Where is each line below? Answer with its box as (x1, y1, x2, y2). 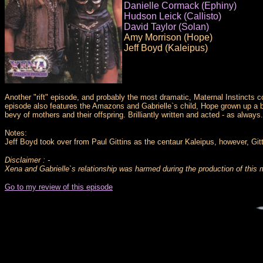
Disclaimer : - (5, 155, 50, 164)
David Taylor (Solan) (124, 22, 209, 32)
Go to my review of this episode (5, 182, 113, 191)
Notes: (5, 128, 27, 137)
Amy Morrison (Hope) (124, 32, 213, 43)
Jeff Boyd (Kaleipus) (124, 43, 208, 53)
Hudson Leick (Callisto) (124, 11, 221, 22)
